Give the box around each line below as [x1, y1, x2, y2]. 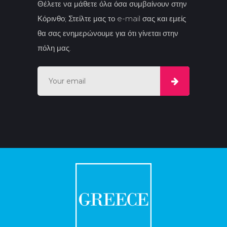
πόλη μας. [37, 43, 71, 53]
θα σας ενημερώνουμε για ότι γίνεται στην [37, 28, 178, 38]
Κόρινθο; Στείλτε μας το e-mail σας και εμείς [37, 13, 186, 23]
